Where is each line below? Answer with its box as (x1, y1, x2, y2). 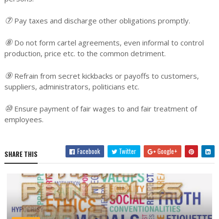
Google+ (156, 146, 178, 156)
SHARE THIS (4, 149, 38, 159)
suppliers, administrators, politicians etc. (4, 82, 139, 91)
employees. (4, 114, 44, 124)
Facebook (76, 146, 101, 156)
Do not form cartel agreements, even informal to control (14, 38, 204, 47)
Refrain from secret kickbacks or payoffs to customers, (14, 71, 199, 81)
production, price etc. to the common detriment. (4, 48, 166, 58)
